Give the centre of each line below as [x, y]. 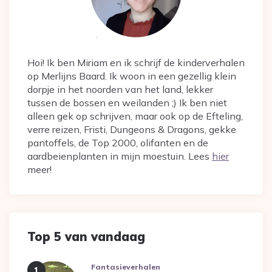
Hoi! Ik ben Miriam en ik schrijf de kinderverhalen [136, 63]
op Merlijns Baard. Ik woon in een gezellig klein [132, 76]
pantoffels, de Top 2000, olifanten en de [118, 143]
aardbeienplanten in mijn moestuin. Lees [120, 156]
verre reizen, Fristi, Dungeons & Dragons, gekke [132, 130]
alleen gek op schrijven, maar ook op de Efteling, [135, 116]
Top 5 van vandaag [86, 237]
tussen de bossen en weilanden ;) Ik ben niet [127, 103]
